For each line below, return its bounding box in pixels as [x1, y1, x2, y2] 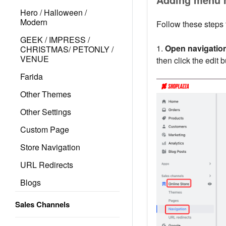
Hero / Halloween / [20, 7, 87, 18]
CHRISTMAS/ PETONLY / [20, 43, 114, 55]
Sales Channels [15, 199, 70, 210]
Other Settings [20, 106, 71, 118]
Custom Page [20, 124, 69, 135]
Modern [20, 16, 47, 28]
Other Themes [20, 88, 71, 100]
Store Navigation [20, 141, 80, 153]
